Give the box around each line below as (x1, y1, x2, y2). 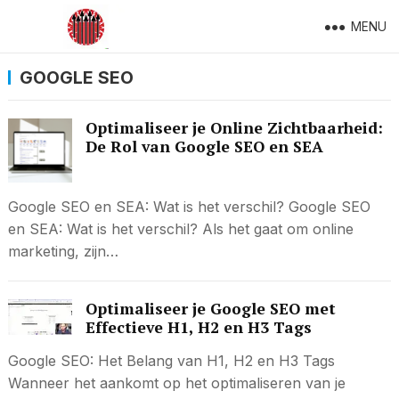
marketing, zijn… (7, 242, 118, 260)
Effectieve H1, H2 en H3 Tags (85, 317, 312, 338)
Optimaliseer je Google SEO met (85, 298, 336, 319)
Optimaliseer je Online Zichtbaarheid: (85, 118, 383, 138)
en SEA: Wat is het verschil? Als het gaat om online (7, 220, 354, 238)
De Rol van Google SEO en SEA (85, 136, 323, 157)
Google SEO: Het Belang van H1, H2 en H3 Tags (7, 352, 335, 370)
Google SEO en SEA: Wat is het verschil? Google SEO (7, 198, 370, 216)
